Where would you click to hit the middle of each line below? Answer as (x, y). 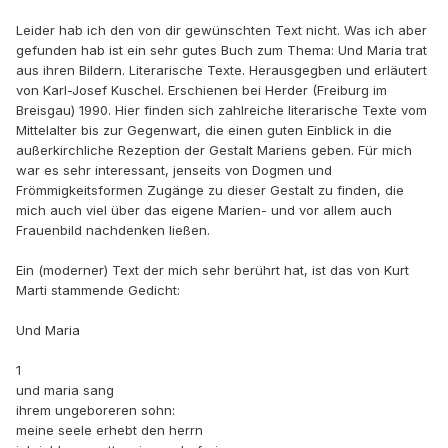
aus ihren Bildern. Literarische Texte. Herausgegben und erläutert (221, 70)
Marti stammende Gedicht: (98, 290)
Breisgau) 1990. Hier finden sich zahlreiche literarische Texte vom (221, 110)
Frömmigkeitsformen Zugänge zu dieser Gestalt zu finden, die (210, 190)
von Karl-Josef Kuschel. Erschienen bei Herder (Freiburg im (201, 90)
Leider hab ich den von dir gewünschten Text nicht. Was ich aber (221, 30)
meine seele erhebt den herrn (109, 430)
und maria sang (65, 390)
